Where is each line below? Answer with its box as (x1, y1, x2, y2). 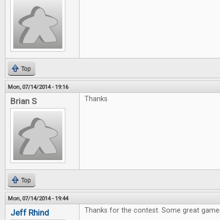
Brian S (10, 96, 37, 107)
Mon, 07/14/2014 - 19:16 (8, 83, 68, 91)
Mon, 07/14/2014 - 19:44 (8, 195, 68, 202)
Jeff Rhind (10, 208, 49, 218)
